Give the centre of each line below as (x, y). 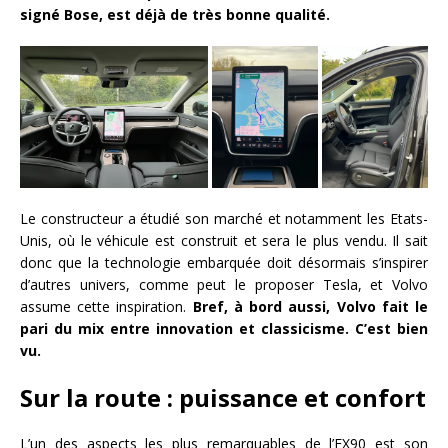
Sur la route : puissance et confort (223, 397)
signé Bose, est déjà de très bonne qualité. (177, 15)
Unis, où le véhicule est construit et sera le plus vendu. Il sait (224, 240)
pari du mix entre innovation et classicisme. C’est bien (224, 328)
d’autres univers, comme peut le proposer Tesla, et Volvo (224, 284)
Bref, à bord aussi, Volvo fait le (310, 306)
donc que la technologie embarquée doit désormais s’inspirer (224, 262)
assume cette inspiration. (106, 306)
